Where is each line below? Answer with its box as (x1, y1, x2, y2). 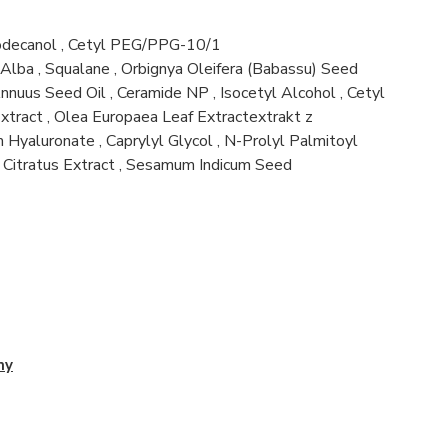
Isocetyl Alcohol (219, 82, 336, 104)
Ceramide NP (116, 82, 209, 104)
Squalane (44, 58, 110, 80)
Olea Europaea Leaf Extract (53, 106, 249, 128)
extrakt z (248, 106, 313, 128)
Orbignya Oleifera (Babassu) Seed (120, 58, 358, 80)
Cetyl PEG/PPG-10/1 (67, 34, 221, 56)
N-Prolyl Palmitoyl (223, 130, 358, 152)
